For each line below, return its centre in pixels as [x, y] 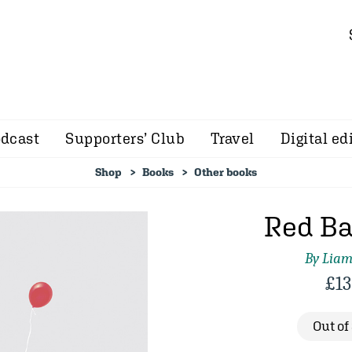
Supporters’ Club [125, 138]
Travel [233, 138]
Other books [225, 172]
